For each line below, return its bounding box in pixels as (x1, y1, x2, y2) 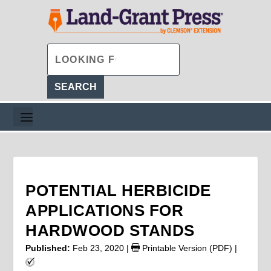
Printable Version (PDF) (140, 243, 233, 253)
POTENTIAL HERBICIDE (25, 181, 211, 200)
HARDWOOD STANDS (25, 221, 195, 240)
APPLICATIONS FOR (25, 201, 184, 220)
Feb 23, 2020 (73, 243, 125, 253)
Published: (25, 243, 71, 253)
